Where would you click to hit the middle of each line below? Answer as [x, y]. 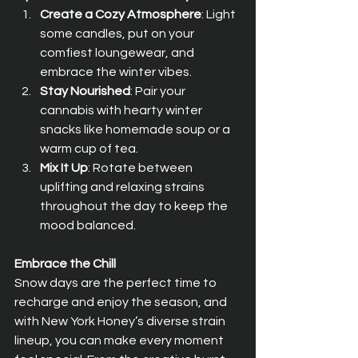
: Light [220, 15]
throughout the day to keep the [135, 207]
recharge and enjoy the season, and [122, 302]
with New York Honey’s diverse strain [121, 322]
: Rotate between [141, 168]
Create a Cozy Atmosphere [121, 15]
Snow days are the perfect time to [117, 283]
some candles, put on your [118, 34]
